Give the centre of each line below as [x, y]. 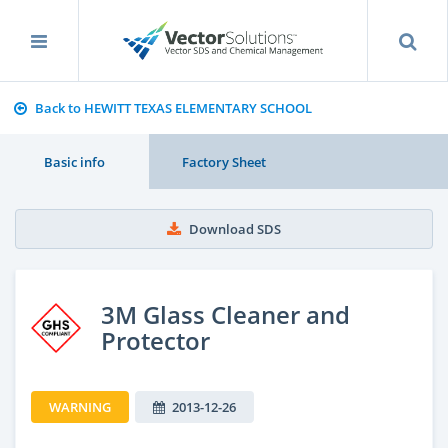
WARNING [80, 406]
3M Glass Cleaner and [225, 314]
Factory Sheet [223, 161]
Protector [155, 340]
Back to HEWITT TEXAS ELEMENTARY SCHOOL [173, 108]
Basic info [75, 161]
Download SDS [235, 229]
